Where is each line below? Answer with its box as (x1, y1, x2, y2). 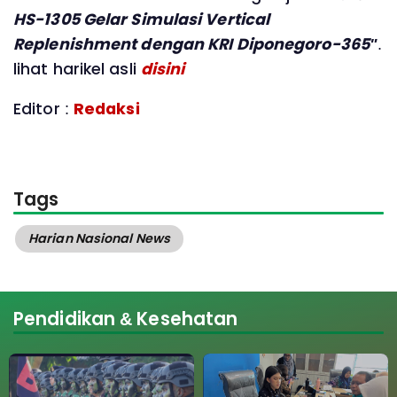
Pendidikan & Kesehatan (13, 306, 238, 331)
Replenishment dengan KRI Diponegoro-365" (13, 33, 378, 55)
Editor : (13, 98, 74, 121)
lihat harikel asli (13, 58, 141, 80)
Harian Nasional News (28, 230, 170, 248)
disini (140, 58, 185, 80)
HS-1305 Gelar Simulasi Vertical (13, 8, 270, 30)
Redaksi (73, 98, 140, 121)
